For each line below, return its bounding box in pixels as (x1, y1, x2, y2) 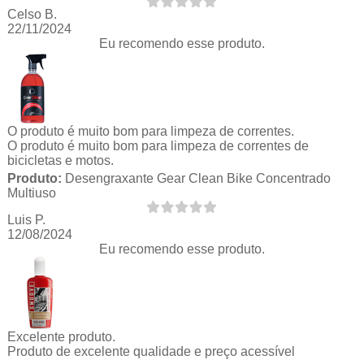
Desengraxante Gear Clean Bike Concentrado (61, 171, 331, 185)
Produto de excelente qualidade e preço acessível (6, 344, 295, 358)
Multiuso (6, 185, 56, 200)
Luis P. (6, 212, 45, 227)
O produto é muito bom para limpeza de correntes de (6, 138, 309, 153)
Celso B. (6, 6, 57, 21)
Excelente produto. (6, 329, 115, 344)
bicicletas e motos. (6, 153, 114, 167)
